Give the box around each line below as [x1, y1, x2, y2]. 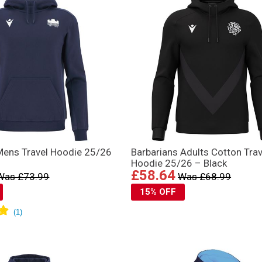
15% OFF [140, 186, 177, 197]
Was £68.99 [178, 170, 232, 182]
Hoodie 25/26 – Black [131, 157, 227, 169]
